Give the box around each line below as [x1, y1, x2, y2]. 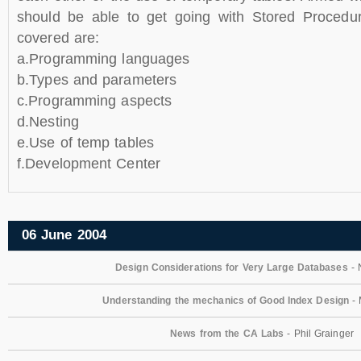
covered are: [17, 30, 100, 46]
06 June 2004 [21, 227, 106, 243]
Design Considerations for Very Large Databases [115, 261, 348, 273]
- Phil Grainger [284, 327, 354, 339]
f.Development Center [17, 156, 166, 172]
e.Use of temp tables [17, 135, 154, 151]
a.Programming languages [17, 51, 190, 67]
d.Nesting [17, 114, 79, 130]
